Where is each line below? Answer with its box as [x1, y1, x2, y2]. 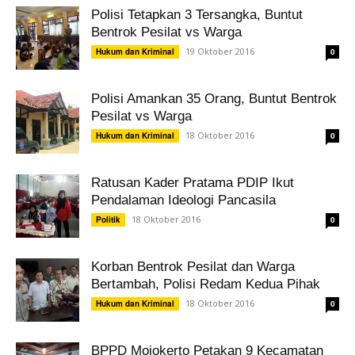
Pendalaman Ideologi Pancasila [91, 193, 276, 208]
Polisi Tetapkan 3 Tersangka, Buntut [91, 7, 303, 22]
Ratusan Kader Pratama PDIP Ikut [91, 175, 294, 190]
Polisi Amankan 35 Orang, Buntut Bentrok [91, 91, 337, 106]
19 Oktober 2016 [185, 45, 254, 57]
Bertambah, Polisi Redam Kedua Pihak [91, 277, 320, 292]
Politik [96, 214, 120, 225]
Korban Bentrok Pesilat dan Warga [91, 259, 295, 274]
